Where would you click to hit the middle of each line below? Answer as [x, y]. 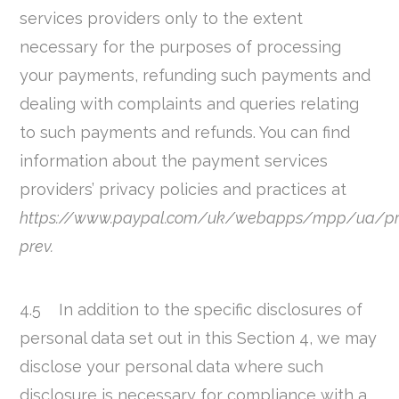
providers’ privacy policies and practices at [183, 190]
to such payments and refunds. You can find [185, 133]
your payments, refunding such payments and [195, 76]
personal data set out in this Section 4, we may [199, 338]
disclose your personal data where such [172, 367]
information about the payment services [174, 161]
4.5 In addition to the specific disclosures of [191, 310]
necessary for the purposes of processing [181, 47]
